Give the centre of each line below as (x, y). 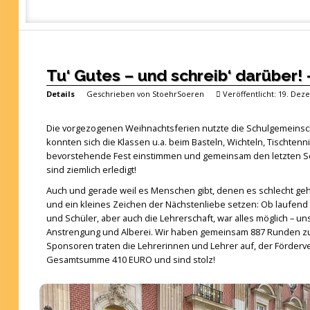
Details (60, 94)
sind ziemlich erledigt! (91, 170)
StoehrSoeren (178, 94)
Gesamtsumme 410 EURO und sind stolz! (130, 259)
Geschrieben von (119, 94)
